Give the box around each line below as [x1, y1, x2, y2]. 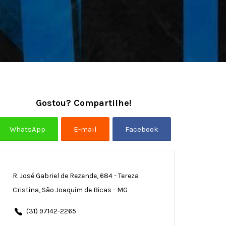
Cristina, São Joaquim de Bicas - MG [12, 186, 128, 194]
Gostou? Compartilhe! [36, 97, 132, 108]
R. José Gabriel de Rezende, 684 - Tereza [12, 172, 139, 180]
